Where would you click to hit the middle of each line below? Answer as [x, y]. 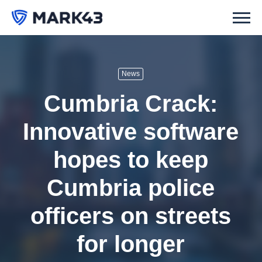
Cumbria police [131, 188]
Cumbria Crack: [131, 104]
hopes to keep [131, 160]
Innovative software [131, 132]
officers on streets [131, 216]
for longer [131, 244]
